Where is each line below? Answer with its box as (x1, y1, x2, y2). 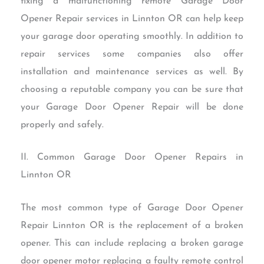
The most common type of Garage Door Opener (20, 203, 244, 213)
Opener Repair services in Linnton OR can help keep (20, 14, 244, 24)
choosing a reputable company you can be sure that (20, 84, 244, 94)
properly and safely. (20, 120, 104, 130)
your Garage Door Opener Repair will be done (20, 102, 244, 112)
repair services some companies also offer (20, 49, 244, 59)
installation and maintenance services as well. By (20, 67, 244, 77)
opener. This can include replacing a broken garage (20, 238, 244, 248)
